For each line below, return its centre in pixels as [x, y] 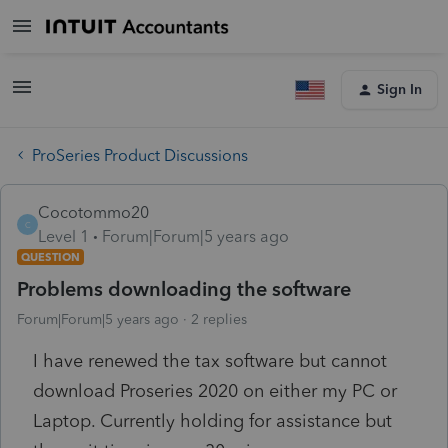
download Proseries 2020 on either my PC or [215, 390]
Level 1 [63, 236]
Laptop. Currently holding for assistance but [212, 420]
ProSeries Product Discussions [140, 155]
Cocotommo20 [93, 212]
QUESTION [50, 256]
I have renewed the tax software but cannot [210, 360]
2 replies [219, 319]
